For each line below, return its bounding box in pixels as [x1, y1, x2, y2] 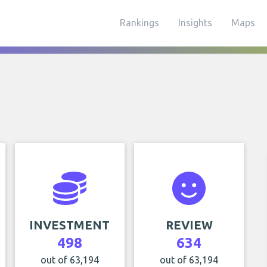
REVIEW [165, 218, 213, 232]
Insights [178, 17, 212, 28]
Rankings [120, 17, 159, 28]
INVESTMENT [29, 218, 110, 232]
